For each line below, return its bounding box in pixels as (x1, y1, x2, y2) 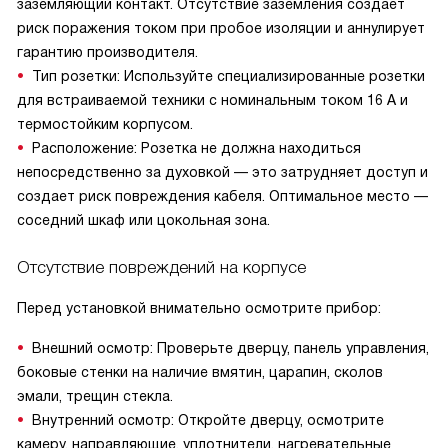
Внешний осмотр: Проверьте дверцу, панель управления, (32, 340, 429, 356)
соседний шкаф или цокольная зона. (17, 212, 270, 228)
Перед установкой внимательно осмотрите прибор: (17, 300, 381, 316)
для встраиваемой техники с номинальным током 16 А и (17, 92, 408, 108)
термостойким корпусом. (17, 116, 193, 132)
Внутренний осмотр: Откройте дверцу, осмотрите (32, 412, 384, 428)
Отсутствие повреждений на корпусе (17, 258, 306, 277)
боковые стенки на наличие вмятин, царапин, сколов (17, 364, 383, 380)
